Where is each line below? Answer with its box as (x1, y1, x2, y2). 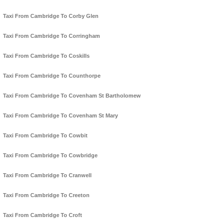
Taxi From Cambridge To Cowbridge (3, 152, 98, 159)
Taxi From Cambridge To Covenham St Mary (3, 112, 118, 119)
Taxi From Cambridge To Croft (3, 212, 82, 219)
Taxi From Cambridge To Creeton (3, 192, 90, 199)
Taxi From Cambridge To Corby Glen (3, 13, 99, 19)
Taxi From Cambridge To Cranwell (3, 172, 92, 179)
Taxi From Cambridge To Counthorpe (3, 73, 101, 79)
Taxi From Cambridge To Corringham (3, 33, 100, 39)
